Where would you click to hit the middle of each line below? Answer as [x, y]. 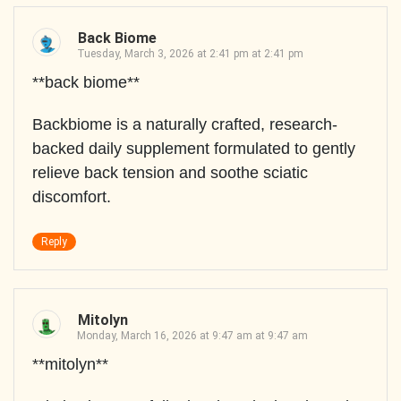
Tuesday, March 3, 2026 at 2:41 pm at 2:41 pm [190, 54]
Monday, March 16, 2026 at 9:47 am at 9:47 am [192, 336]
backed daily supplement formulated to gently [194, 149]
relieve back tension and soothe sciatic [170, 173]
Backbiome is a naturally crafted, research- [185, 125]
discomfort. [72, 197]
